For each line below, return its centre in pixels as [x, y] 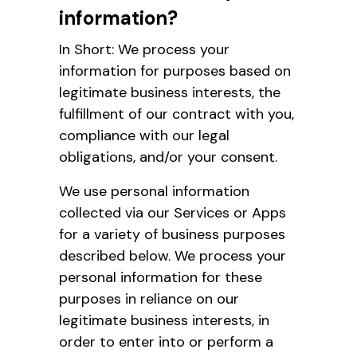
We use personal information [154, 191]
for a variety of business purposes [172, 234]
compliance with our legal [144, 135]
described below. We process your [173, 255]
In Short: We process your [144, 49]
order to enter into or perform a [166, 341]
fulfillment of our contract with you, [177, 114]
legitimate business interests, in [164, 320]
